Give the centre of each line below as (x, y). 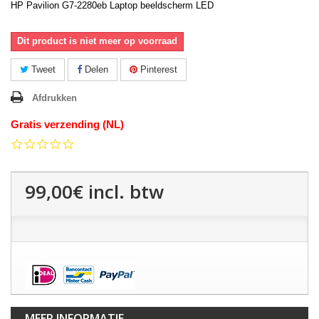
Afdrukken (54, 98)
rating (86, 168)
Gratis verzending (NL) (67, 125)
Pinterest (157, 70)
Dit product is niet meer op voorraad (97, 41)
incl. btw (124, 192)
